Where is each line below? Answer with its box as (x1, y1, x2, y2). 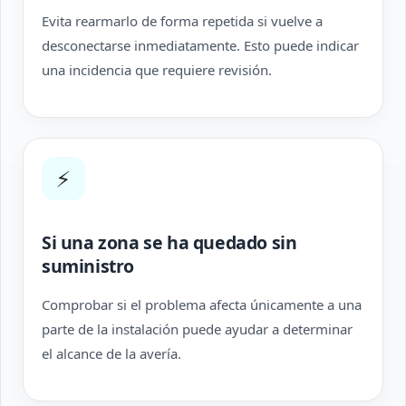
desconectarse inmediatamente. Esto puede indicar (42, 36, 359, 54)
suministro (42, 254, 134, 278)
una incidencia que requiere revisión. (42, 61, 272, 79)
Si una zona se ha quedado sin (42, 230, 297, 255)
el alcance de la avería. (42, 344, 181, 362)
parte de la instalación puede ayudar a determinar (42, 320, 353, 338)
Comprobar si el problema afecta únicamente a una (42, 295, 362, 314)
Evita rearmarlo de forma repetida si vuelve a (42, 12, 323, 30)
